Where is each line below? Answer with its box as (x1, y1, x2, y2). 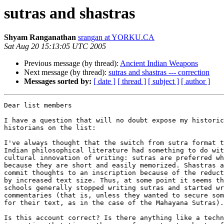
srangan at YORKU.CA (78, 33, 154, 42)
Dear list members (4, 101, 72, 109)
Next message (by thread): (24, 68, 108, 77)
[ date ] (93, 77, 115, 86)
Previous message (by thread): (24, 59, 120, 68)
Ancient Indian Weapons (120, 59, 198, 68)
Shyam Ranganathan (4, 33, 76, 42)
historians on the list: (4, 124, 96, 132)
